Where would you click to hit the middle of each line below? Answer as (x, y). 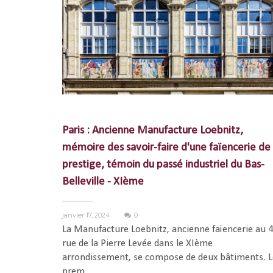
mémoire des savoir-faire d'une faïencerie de (166, 148)
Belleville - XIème (103, 182)
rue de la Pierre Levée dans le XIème (137, 244)
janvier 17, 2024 (87, 215)
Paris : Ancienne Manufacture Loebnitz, (153, 131)
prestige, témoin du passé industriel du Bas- (163, 165)
